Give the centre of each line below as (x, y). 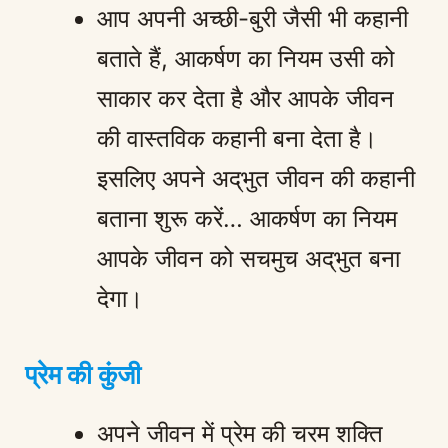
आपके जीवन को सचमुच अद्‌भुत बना (248, 258)
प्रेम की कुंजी (83, 374)
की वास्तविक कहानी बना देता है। (237, 138)
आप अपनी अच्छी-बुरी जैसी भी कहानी (252, 18)
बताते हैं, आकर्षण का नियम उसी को (245, 58)
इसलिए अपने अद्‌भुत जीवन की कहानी (256, 178)
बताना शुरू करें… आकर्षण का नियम (247, 218)
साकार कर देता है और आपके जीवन (245, 98)
